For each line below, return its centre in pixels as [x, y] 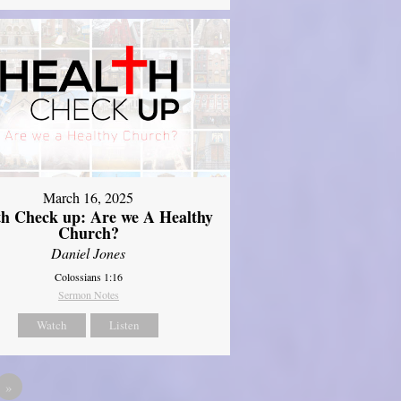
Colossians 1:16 [88, 277]
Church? [88, 233]
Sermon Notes [88, 295]
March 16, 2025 [89, 198]
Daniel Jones [89, 253]
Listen [125, 325]
